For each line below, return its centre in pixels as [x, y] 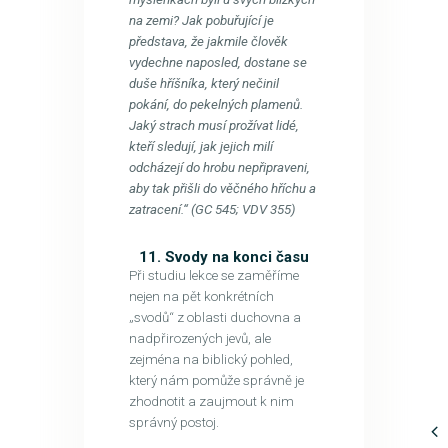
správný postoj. [173, 422]
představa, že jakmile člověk [208, 41]
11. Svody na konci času [224, 256]
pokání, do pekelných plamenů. [215, 104]
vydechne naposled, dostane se [217, 62]
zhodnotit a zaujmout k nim [211, 401]
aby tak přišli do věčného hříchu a [222, 188]
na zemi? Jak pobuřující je [201, 20]
